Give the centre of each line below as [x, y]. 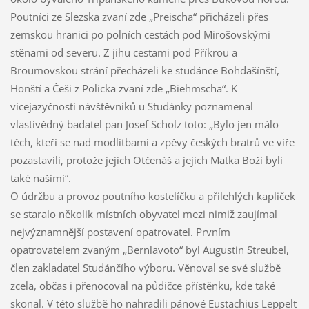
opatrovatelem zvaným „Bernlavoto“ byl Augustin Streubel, [149, 250]
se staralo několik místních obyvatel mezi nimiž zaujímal [143, 214]
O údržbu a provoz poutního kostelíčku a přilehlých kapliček [152, 196]
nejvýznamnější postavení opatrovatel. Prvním [120, 232]
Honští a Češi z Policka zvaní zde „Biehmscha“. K [123, 89]
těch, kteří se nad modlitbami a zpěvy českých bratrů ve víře [152, 142]
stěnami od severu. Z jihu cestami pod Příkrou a [123, 53]
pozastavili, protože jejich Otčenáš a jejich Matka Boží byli [146, 160]
